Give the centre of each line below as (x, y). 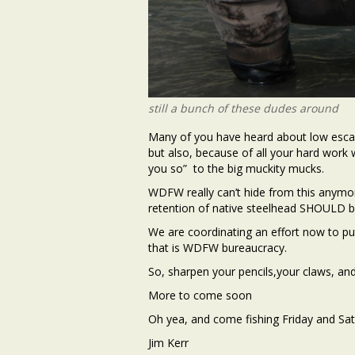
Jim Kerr (168, 343)
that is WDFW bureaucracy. (218, 248)
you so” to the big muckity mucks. (236, 169)
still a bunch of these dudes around (243, 109)
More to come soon (200, 296)
